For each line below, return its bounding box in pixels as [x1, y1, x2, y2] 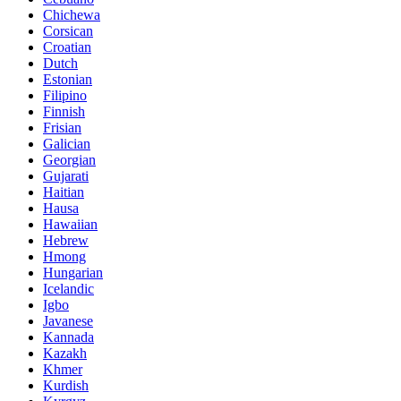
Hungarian [43, 265, 103, 281]
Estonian [43, 72, 92, 88]
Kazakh [43, 346, 87, 362]
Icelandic [43, 281, 94, 297]
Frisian [43, 120, 81, 136]
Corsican [43, 23, 93, 39]
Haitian [43, 184, 84, 200]
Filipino [43, 88, 87, 104]
